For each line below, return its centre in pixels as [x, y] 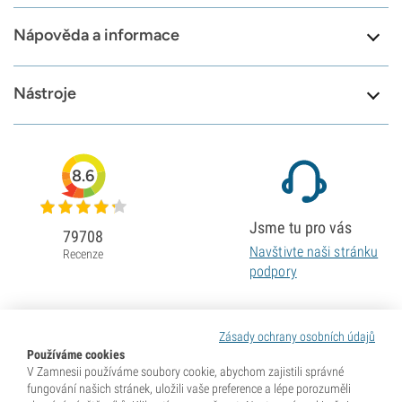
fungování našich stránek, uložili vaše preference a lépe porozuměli [189, 389]
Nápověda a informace [96, 35]
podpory [273, 272]
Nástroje [45, 94]
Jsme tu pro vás [301, 228]
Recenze [83, 254]
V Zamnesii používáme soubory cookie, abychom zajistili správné [185, 371]
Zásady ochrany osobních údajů [297, 336]
